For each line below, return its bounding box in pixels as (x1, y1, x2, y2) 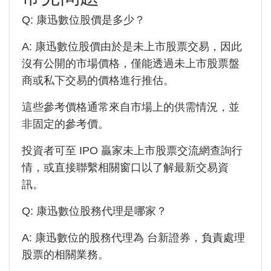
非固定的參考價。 (22, 118, 109, 130)
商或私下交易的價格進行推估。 (22, 74, 174, 87)
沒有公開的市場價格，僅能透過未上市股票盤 (22, 57, 240, 70)
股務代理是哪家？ (80, 205, 167, 217)
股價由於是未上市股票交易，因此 (79, 41, 242, 53)
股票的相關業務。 (22, 249, 109, 261)
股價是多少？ (80, 14, 145, 26)
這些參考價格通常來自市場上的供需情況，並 (22, 101, 240, 113)
